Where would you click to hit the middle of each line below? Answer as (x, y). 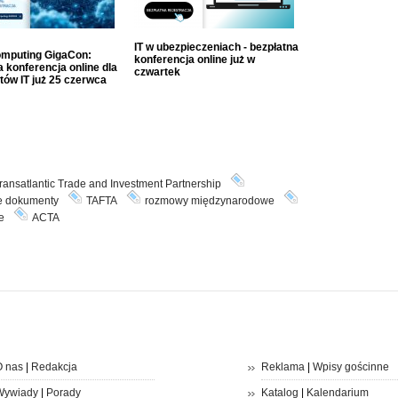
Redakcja (54, 367)
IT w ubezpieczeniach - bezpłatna (216, 47)
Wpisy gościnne (350, 367)
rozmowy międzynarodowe (209, 201)
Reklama (283, 367)
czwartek (157, 72)
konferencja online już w (194, 60)
